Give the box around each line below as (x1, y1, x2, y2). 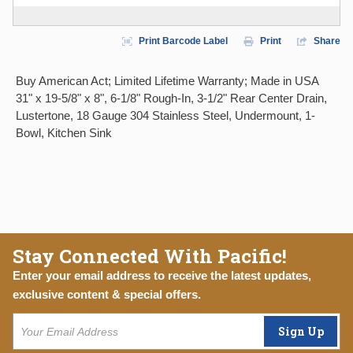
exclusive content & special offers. (13, 288, 201, 301)
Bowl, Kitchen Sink (16, 126, 112, 139)
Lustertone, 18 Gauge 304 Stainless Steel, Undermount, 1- (16, 109, 315, 122)
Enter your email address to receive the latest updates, (13, 269, 311, 282)
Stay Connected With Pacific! (13, 243, 287, 269)
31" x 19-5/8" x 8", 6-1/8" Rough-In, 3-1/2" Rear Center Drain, (16, 91, 327, 105)
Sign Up (277, 324, 324, 339)
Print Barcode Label (139, 35, 228, 46)
